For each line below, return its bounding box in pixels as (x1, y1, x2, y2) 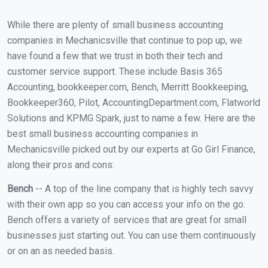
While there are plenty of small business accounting (7, 19, 223, 31)
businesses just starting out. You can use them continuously (7, 230, 256, 242)
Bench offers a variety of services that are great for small (7, 214, 246, 226)
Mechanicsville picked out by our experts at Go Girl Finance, (7, 144, 255, 156)
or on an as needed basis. (7, 245, 114, 257)
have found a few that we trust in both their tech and (7, 50, 223, 62)
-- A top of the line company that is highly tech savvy (35, 183, 254, 195)
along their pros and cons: (7, 159, 114, 171)
